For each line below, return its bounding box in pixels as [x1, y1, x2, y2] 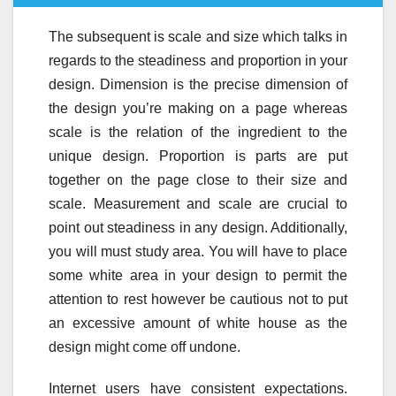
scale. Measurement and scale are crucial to [49, 195, 347, 211]
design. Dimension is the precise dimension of [49, 76, 347, 92]
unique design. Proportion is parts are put [49, 148, 347, 164]
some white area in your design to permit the [49, 267, 347, 283]
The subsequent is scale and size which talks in [49, 28, 347, 44]
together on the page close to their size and [49, 171, 347, 187]
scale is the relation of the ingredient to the [49, 124, 347, 140]
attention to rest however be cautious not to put [49, 291, 347, 307]
